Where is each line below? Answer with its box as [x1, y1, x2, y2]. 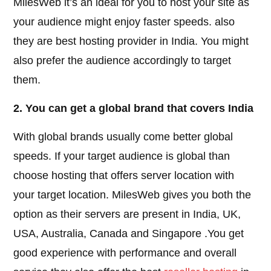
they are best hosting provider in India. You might [13, 35, 249, 48]
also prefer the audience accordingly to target [13, 54, 232, 67]
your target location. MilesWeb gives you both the [13, 189, 252, 201]
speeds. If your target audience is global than [13, 150, 230, 163]
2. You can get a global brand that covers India [13, 102, 254, 115]
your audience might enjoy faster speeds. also [13, 16, 235, 28]
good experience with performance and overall [13, 247, 237, 260]
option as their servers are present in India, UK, [13, 208, 241, 221]
